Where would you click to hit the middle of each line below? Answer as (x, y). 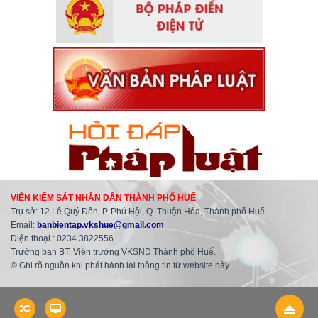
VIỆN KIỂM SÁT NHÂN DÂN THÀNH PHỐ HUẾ (103, 198)
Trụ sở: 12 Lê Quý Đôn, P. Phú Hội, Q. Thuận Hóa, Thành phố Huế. (139, 211)
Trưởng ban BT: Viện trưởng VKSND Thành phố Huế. (113, 252)
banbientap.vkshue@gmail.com (100, 225)
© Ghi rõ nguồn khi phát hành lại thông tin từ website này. (121, 265)
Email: (23, 225)
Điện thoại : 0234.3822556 (62, 238)
